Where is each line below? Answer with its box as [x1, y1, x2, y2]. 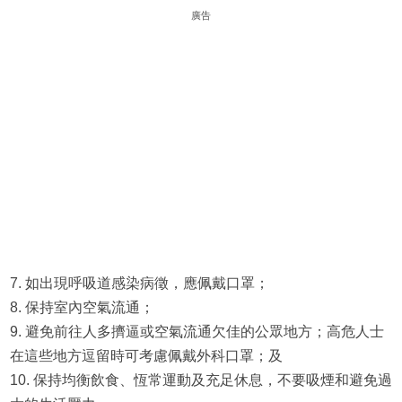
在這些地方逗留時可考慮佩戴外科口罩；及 [9, 348, 283, 364]
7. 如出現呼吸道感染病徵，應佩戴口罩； [9, 275, 269, 292]
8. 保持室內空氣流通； [9, 300, 154, 316]
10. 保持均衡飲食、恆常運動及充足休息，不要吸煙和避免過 [9, 372, 392, 389]
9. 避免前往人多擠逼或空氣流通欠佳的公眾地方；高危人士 [9, 324, 384, 340]
